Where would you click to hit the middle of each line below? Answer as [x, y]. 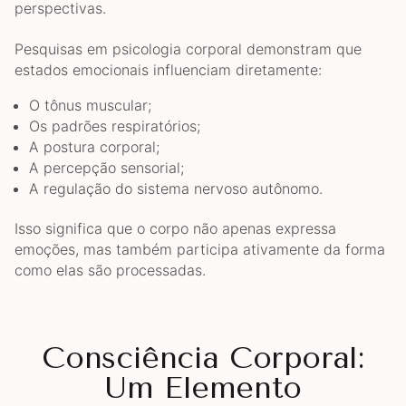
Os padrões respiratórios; [115, 126]
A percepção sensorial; [106, 167]
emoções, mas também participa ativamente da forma [200, 250]
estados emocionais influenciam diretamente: [168, 69]
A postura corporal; [94, 146]
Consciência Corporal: [203, 357]
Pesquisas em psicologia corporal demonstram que [188, 48]
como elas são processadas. [110, 271]
